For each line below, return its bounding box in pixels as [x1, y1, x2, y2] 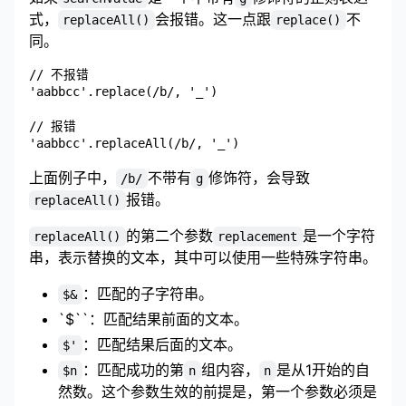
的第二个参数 [125, 226, 213, 245]
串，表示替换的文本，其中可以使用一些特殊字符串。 [29, 247, 377, 266]
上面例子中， [29, 168, 116, 187]
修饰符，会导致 [208, 168, 310, 187]
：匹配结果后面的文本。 [82, 334, 242, 353]
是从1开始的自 [275, 360, 370, 379]
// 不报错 [29, 66, 89, 82]
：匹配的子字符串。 [82, 284, 213, 303]
